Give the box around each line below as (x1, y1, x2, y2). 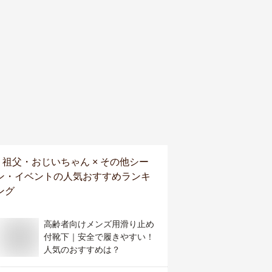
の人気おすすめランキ (53, 171, 151, 182)
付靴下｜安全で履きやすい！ (44, 232, 154, 242)
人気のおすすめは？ (44, 245, 120, 254)
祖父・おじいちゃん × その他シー (2, 157, 149, 167)
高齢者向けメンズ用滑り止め (44, 219, 154, 229)
